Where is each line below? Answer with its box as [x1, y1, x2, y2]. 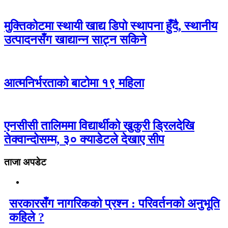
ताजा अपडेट [4, 157, 46, 168]
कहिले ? [9, 210, 44, 224]
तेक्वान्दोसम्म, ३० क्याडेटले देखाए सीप [4, 133, 164, 147]
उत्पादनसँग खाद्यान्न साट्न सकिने [4, 33, 147, 46]
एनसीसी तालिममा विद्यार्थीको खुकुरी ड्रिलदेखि [4, 119, 194, 133]
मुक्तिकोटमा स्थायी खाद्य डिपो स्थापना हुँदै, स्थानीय [4, 19, 217, 33]
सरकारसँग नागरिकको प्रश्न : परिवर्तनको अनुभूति [9, 196, 220, 210]
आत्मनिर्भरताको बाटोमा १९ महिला [4, 76, 144, 90]
